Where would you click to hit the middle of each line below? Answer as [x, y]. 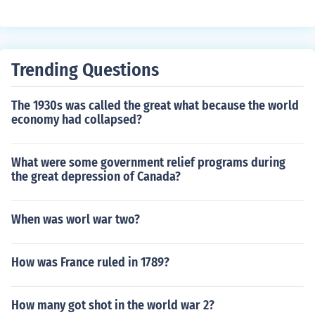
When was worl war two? [76, 219]
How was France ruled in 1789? [90, 262]
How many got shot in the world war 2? [113, 305]
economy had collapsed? [77, 120]
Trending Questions [85, 70]
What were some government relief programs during [148, 162]
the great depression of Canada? [96, 176]
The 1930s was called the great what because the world [155, 105]
